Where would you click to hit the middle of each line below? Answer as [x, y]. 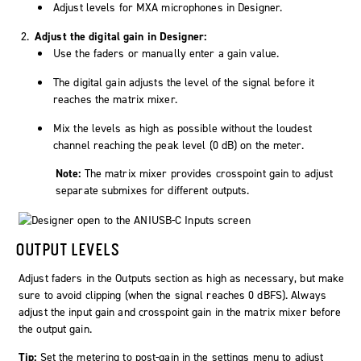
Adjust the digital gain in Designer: [120, 36]
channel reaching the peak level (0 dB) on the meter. [178, 145]
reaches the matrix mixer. [115, 99]
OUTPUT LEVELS [68, 249]
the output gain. [55, 329]
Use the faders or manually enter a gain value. [166, 53]
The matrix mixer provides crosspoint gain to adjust [209, 173]
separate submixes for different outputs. [153, 190]
